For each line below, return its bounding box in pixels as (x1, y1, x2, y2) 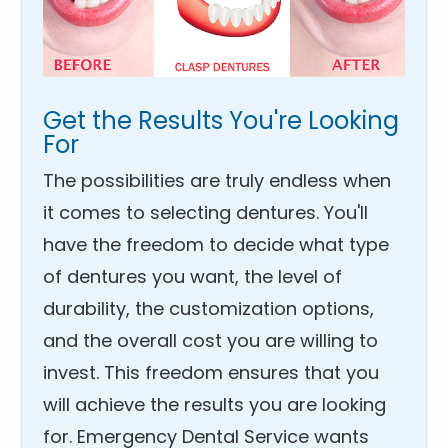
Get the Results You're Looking (42, 104, 399, 138)
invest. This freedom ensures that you (42, 360, 379, 386)
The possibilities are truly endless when (42, 168, 391, 194)
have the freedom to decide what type (42, 232, 389, 258)
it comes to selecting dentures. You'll (42, 200, 368, 226)
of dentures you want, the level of (42, 264, 342, 290)
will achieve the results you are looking (42, 392, 386, 418)
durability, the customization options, (42, 296, 374, 322)
